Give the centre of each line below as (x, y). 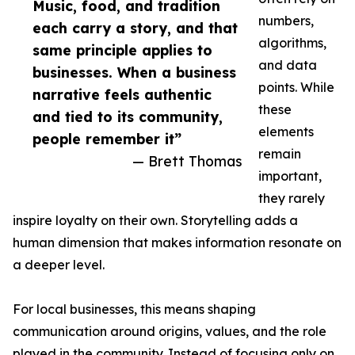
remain (280, 154)
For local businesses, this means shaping (134, 309)
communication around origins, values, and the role (170, 331)
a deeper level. (59, 265)
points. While (296, 87)
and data (288, 65)
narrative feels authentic (122, 94)
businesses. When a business (134, 72)
